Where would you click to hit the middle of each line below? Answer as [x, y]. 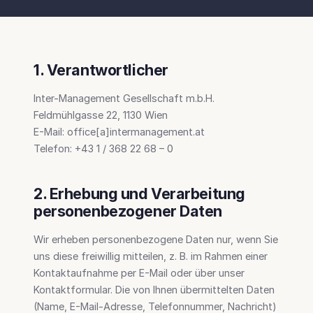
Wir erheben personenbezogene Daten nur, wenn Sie [156, 239]
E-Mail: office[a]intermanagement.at [119, 131]
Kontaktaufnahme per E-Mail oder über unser [139, 272]
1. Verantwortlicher [101, 70]
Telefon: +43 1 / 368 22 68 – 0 [103, 148]
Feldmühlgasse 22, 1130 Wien [101, 115]
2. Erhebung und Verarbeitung [139, 193]
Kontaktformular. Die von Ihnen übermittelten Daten [154, 289]
